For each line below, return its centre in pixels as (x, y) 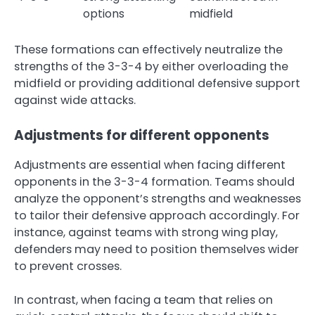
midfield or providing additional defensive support (157, 83)
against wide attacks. (75, 100)
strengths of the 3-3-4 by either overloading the (151, 66)
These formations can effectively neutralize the (148, 49)
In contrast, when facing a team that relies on (143, 300)
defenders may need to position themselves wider (156, 249)
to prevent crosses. (68, 266)
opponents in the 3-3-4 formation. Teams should (154, 181)
